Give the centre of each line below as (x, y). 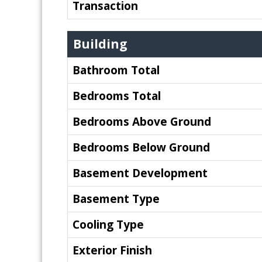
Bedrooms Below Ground (141, 147)
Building (100, 44)
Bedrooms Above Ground (142, 121)
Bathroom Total (116, 70)
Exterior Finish (112, 250)
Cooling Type (108, 224)
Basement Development (140, 173)
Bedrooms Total (117, 96)
